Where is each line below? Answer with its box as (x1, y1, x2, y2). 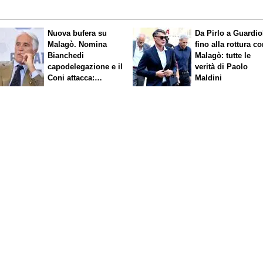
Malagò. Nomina (48, 39, 107, 49)
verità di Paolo (195, 62, 248, 71)
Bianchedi (48, 50, 85, 60)
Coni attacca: (48, 73, 95, 82)
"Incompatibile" (48, 84, 105, 93)
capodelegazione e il (48, 62, 123, 71)
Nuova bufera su (48, 28, 107, 38)
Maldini (195, 73, 222, 82)
